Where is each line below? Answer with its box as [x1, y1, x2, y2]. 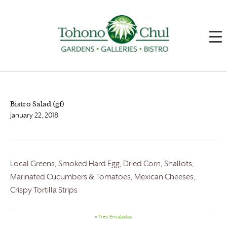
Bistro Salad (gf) [10, 101, 64, 108]
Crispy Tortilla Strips [10, 187, 78, 195]
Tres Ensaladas [98, 215, 132, 220]
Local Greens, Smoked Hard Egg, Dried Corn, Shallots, [10, 161, 194, 169]
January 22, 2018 [10, 112, 58, 120]
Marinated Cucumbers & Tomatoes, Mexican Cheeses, [10, 174, 196, 182]
